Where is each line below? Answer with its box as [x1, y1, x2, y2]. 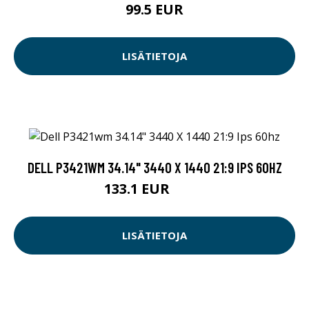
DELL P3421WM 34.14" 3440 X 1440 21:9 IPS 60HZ [27, 158, 282, 176]
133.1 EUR [104, 179, 173, 198]
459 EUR [173, 184, 205, 197]
